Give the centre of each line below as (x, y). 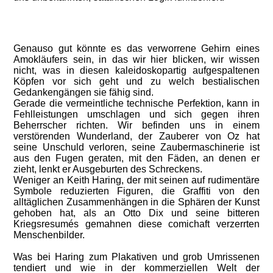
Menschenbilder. (49, 235)
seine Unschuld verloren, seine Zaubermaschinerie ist (136, 147)
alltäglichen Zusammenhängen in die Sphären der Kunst (136, 202)
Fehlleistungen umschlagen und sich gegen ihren (136, 114)
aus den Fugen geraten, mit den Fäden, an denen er (136, 158)
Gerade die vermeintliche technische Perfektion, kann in (136, 103)
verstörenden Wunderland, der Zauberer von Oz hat (136, 136)
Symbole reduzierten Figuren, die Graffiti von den (136, 191)
